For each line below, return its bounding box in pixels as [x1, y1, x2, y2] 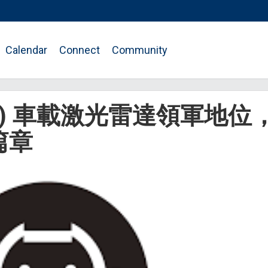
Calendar [5, 44, 47, 56]
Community [112, 44, 167, 56]
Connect [59, 44, 100, 56]
